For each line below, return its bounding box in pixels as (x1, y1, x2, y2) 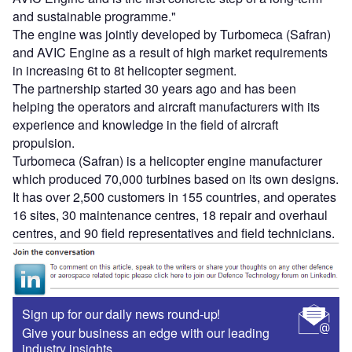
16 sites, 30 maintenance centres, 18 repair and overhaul (13, 206, 328, 225)
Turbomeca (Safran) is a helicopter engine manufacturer (13, 152, 322, 170)
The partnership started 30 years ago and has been (13, 79, 296, 98)
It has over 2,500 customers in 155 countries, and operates (13, 188, 336, 207)
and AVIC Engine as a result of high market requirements (13, 43, 328, 62)
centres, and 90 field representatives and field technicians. (13, 224, 335, 243)
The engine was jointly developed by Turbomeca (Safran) (13, 25, 331, 44)
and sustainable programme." (13, 7, 176, 26)
